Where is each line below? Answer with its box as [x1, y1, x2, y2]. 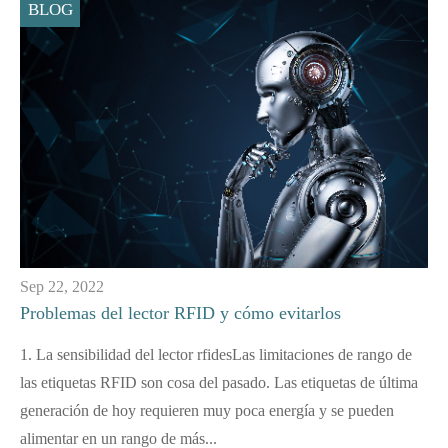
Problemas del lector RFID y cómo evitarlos [20, 302, 341, 323]
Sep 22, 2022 [20, 277, 104, 295]
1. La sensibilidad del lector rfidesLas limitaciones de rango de [20, 345, 412, 363]
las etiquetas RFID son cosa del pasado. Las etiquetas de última [20, 373, 418, 391]
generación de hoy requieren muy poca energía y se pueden [20, 401, 394, 419]
